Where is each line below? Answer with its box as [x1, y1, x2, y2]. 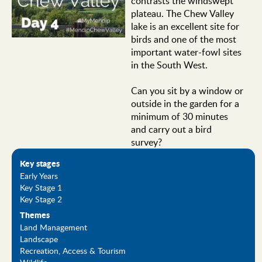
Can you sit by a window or [130, 84, 243, 98]
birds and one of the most [130, 33, 236, 46]
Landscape [20, 232, 58, 244]
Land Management [20, 220, 88, 233]
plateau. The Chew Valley [130, 7, 234, 20]
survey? [130, 136, 162, 149]
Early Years [20, 169, 58, 181]
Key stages [20, 157, 60, 170]
